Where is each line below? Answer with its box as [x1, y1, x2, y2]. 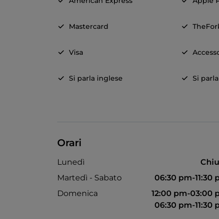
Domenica [57, 189, 98, 198]
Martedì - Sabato [57, 173, 122, 183]
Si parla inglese [69, 74, 123, 83]
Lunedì [57, 157, 85, 167]
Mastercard [69, 22, 109, 31]
